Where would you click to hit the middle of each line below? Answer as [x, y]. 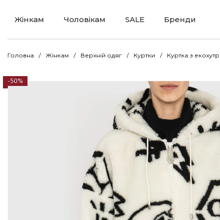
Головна [21, 55]
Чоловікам [85, 19]
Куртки [144, 55]
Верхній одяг [101, 55]
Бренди [180, 19]
